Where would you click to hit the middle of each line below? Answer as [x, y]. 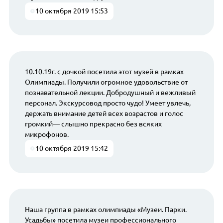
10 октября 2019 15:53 [72, 11]
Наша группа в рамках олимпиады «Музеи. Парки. [106, 209]
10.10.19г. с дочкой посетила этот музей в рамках [104, 72]
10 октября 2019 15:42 [72, 149]
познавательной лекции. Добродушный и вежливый [110, 93]
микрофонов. [47, 135]
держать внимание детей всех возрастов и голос [104, 114]
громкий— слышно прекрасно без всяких [93, 124]
